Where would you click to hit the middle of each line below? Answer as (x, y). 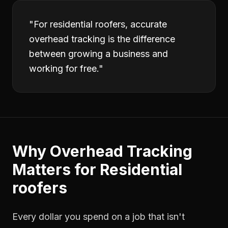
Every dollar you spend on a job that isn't (98, 217)
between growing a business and (98, 54)
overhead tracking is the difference (102, 39)
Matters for (56, 169)
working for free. (64, 68)
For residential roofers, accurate (100, 24)
